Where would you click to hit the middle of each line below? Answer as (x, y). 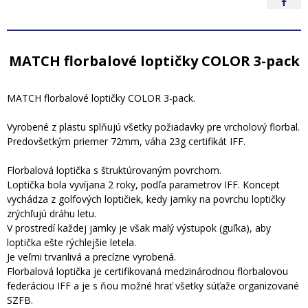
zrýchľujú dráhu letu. (52, 213)
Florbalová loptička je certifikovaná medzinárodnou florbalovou (147, 271)
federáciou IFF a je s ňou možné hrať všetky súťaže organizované (153, 286)
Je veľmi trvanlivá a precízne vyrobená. (91, 257)
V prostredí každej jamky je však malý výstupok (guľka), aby (139, 228)
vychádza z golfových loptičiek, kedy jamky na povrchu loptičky (146, 199)
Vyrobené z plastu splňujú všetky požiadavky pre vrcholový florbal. (153, 127)
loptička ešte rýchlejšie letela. (71, 242)
